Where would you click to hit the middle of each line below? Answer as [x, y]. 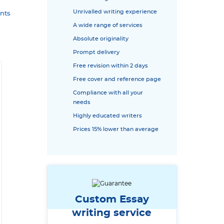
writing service [112, 213]
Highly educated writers [107, 116]
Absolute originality [101, 39]
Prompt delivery [96, 52]
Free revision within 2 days [110, 66]
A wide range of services [108, 25]
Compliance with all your [108, 93]
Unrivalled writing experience [115, 12]
